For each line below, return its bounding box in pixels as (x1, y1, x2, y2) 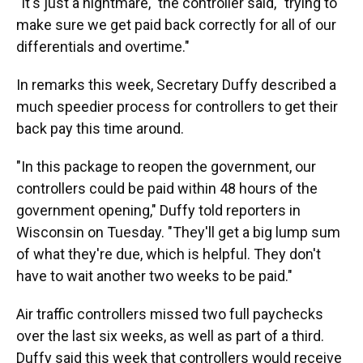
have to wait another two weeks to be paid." (16, 267, 293, 284)
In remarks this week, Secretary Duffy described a (16, 76, 336, 93)
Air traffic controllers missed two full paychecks (16, 305, 323, 322)
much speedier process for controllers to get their (16, 98, 338, 115)
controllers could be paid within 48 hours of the (16, 180, 318, 197)
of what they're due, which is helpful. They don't (16, 246, 321, 263)
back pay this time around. (16, 120, 184, 137)
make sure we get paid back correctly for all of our (16, 16, 336, 33)
